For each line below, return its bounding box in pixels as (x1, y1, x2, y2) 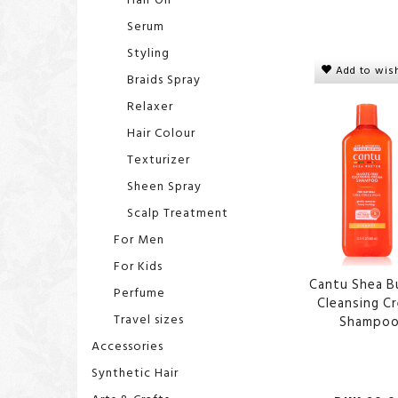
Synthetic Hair (92, 362, 179, 384)
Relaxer (127, 95, 173, 116)
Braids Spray (127, 68, 201, 90)
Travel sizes (114, 308, 184, 330)
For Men (114, 228, 164, 250)
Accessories (92, 336, 163, 356)
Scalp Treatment (127, 202, 228, 223)
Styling (127, 42, 170, 63)
